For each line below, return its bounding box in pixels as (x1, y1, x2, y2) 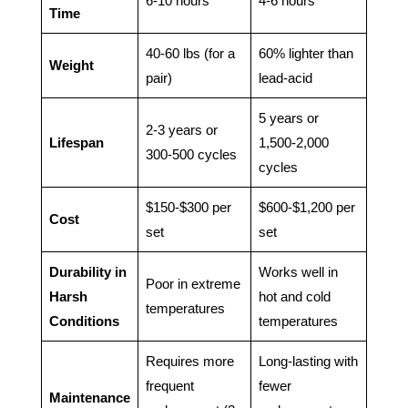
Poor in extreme (145, 276, 240, 292)
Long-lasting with (258, 353, 358, 370)
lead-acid (258, 70, 312, 87)
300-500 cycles (145, 147, 237, 163)
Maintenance (48, 390, 130, 406)
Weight (48, 57, 94, 74)
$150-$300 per (145, 199, 231, 216)
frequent (145, 378, 194, 394)
